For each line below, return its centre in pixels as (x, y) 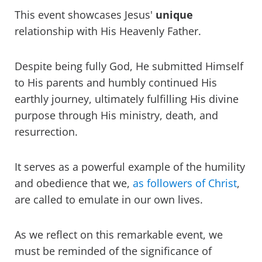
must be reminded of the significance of (113, 251)
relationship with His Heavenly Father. (109, 31)
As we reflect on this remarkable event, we (119, 235)
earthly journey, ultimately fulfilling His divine (127, 99)
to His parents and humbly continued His (116, 83)
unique (174, 15)
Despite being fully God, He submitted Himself (129, 66)
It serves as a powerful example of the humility (130, 167)
